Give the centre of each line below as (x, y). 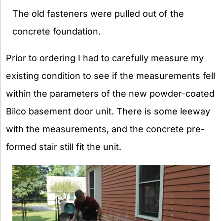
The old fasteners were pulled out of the (98, 14)
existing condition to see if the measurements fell (110, 76)
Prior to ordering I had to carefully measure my (105, 58)
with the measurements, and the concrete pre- (105, 129)
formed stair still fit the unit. (64, 147)
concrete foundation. (56, 32)
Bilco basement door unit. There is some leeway (108, 111)
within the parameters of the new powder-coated (110, 94)
